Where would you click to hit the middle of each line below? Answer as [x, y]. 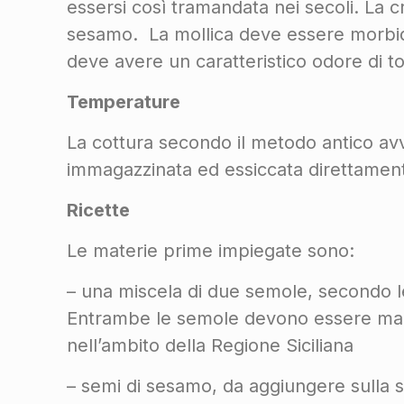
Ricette [99, 210]
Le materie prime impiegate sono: [211, 251]
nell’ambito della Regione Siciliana [211, 345]
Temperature [124, 102]
